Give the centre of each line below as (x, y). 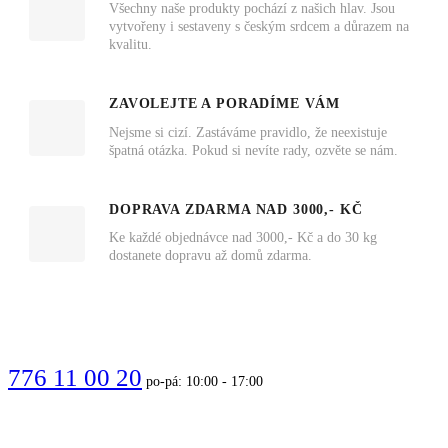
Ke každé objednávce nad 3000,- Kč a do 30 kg (243, 238)
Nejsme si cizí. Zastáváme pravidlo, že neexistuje (248, 132)
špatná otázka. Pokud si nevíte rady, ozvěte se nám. (253, 150)
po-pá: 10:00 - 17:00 (204, 382)
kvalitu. (130, 45)
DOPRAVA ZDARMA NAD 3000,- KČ (236, 209)
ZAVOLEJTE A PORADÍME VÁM (225, 104)
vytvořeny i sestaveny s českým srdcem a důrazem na (259, 27)
